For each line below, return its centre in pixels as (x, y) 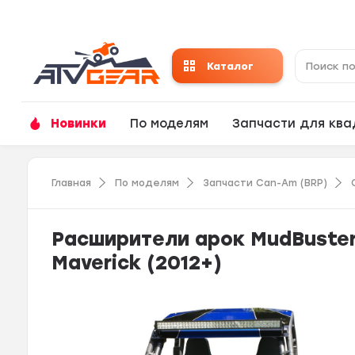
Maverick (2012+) (137, 262)
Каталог (230, 66)
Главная (72, 183)
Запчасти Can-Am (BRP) (265, 183)
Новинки (79, 124)
